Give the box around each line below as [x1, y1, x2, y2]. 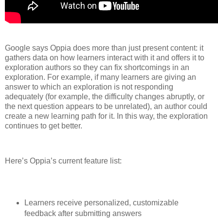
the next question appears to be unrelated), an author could [5, 102, 207, 110]
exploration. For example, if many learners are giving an [5, 73, 196, 81]
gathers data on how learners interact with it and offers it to [5, 53, 204, 62]
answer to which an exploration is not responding [5, 82, 173, 91]
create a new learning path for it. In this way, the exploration [5, 111, 208, 120]
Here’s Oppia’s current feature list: [5, 156, 122, 165]
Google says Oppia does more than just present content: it [5, 43, 203, 52]
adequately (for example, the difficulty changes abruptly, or [5, 92, 204, 101]
